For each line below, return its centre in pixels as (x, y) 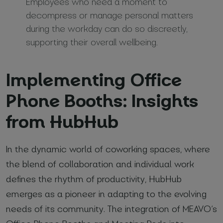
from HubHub (64, 121)
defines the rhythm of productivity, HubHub (94, 178)
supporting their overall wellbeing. (92, 42)
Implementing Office (94, 79)
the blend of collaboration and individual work (100, 164)
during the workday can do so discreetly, (107, 28)
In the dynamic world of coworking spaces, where (108, 149)
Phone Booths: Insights (102, 100)
